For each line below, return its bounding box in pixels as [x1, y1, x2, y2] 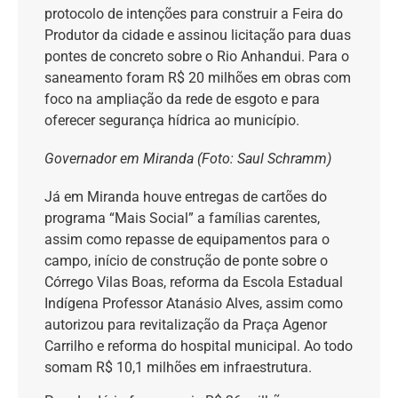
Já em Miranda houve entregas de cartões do [44, 187, 327, 205]
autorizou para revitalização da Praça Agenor [44, 315, 327, 333]
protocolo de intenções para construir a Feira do [44, 5, 343, 23]
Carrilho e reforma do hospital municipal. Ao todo [44, 337, 353, 354]
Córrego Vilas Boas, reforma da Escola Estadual [44, 273, 343, 291]
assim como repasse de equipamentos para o [44, 230, 330, 248]
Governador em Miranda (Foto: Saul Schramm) [44, 149, 331, 167]
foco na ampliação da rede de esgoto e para [44, 91, 320, 108]
